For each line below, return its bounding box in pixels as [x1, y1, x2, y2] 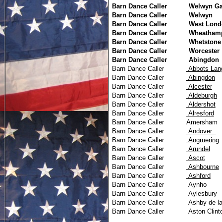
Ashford [186, 172, 211, 179]
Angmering [186, 136, 219, 144]
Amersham [186, 118, 218, 126]
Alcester [186, 83, 212, 90]
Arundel [186, 145, 210, 153]
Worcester [188, 47, 220, 55]
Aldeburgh [186, 92, 217, 99]
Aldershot [186, 101, 216, 108]
